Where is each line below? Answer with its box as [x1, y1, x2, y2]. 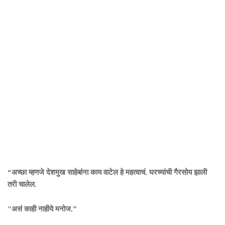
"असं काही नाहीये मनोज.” [8, 205, 79, 213]
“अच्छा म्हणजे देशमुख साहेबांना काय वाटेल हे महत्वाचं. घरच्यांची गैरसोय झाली [8, 168, 207, 176]
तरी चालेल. [8, 180, 39, 188]
